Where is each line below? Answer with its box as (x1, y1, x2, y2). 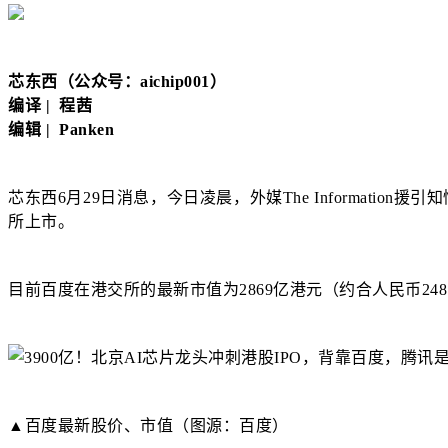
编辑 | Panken (8, 121, 114, 138)
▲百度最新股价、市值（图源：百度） (8, 417, 289, 434)
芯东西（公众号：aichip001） (8, 73, 226, 90)
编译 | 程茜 (8, 97, 92, 114)
